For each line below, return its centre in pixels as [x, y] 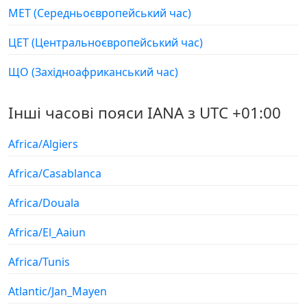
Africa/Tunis [39, 261]
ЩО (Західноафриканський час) [93, 72]
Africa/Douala [44, 202]
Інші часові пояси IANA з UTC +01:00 [145, 112]
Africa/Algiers [43, 144]
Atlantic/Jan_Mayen [58, 291]
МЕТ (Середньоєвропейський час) [100, 13]
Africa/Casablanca [55, 173]
